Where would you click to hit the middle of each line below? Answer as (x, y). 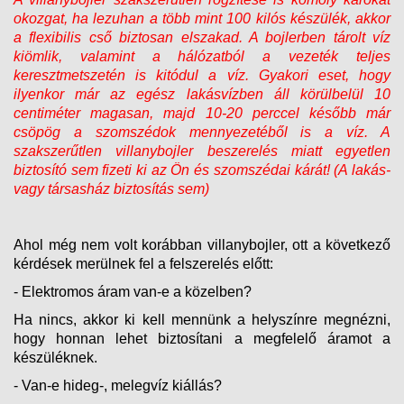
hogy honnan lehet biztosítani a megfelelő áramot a (202, 338)
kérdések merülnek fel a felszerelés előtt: (143, 263)
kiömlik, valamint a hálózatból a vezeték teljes (202, 56)
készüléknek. (55, 357)
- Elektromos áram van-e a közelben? (133, 291)
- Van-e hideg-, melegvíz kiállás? (118, 385)
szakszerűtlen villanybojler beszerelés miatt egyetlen (202, 151)
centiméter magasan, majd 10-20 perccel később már (202, 113)
